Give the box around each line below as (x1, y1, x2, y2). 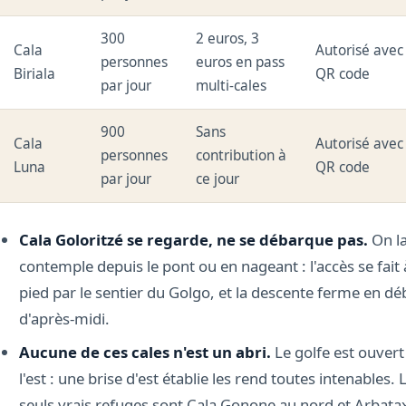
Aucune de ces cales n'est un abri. (18, 341, 271, 362)
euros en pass (196, 53, 285, 72)
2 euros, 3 (196, 29, 260, 49)
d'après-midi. (18, 307, 110, 329)
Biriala (14, 64, 56, 84)
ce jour (196, 169, 240, 189)
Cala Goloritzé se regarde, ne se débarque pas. (18, 228, 368, 250)
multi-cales (196, 76, 267, 96)
